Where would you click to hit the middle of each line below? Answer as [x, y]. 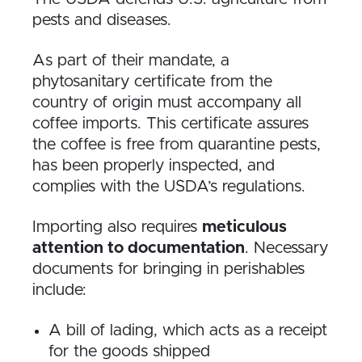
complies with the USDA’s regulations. [169, 187]
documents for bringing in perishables [168, 269]
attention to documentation [139, 248]
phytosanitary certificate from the [152, 82]
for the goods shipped [129, 352]
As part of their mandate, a [131, 61]
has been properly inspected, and [154, 166]
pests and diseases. [102, 21]
